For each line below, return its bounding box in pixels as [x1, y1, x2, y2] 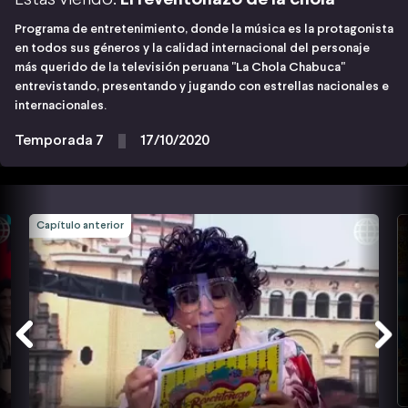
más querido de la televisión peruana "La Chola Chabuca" [15, 61, 345, 74]
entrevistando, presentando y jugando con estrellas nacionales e [15, 80, 389, 93]
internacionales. [15, 99, 107, 112]
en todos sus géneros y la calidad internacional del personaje [15, 42, 370, 55]
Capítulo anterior [36, 219, 124, 231]
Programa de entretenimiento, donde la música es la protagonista [15, 23, 393, 36]
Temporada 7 [15, 133, 104, 148]
